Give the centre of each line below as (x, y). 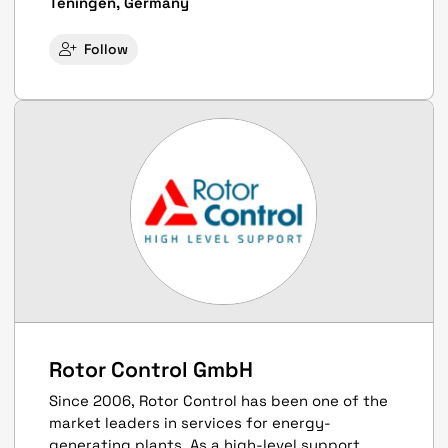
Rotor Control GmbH (151, 369)
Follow (106, 49)
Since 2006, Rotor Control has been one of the (219, 400)
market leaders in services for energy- (190, 422)
